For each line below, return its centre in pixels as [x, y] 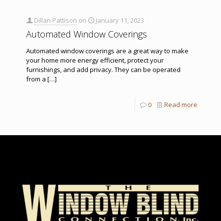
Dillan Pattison [55, 20]
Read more [181, 104]
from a [36, 79]
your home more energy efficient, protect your [95, 60]
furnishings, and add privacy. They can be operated [103, 69]
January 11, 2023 [120, 20]
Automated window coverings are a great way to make [107, 51]
